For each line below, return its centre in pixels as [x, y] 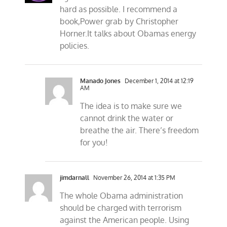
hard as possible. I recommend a [119, 9]
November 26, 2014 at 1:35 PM [134, 178]
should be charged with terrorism [121, 208]
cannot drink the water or [127, 118]
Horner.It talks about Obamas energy [128, 34]
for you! [94, 143]
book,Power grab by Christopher [119, 22]
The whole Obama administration [122, 196]
